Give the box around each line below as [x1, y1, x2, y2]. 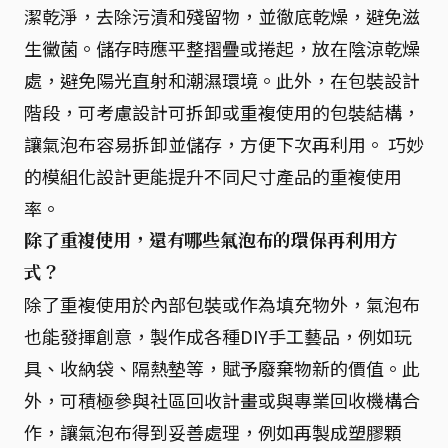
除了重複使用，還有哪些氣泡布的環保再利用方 [24, 228, 399, 252]
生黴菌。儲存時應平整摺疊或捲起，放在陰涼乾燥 [24, 35, 420, 61]
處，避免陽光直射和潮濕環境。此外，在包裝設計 [24, 67, 420, 93]
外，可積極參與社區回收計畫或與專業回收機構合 [24, 387, 420, 413]
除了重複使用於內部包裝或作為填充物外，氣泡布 [24, 291, 420, 317]
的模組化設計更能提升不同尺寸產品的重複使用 [24, 163, 402, 189]
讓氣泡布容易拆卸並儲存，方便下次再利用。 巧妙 [24, 131, 424, 157]
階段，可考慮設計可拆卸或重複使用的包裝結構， [24, 99, 420, 125]
